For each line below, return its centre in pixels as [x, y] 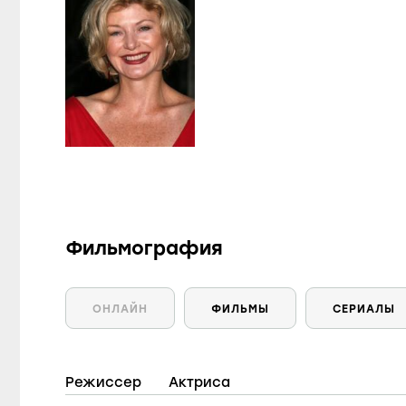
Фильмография [144, 248]
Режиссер [103, 382]
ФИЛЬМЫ [241, 309]
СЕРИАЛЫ [364, 309]
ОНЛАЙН [121, 309]
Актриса [199, 382]
